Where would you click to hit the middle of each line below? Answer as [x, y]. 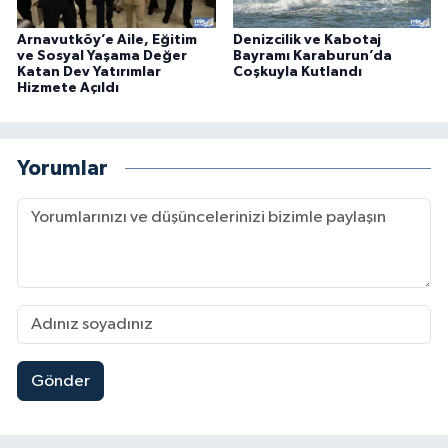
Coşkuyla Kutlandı [297, 72]
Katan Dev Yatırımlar [89, 72]
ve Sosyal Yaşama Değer [102, 56]
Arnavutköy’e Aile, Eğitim [107, 40]
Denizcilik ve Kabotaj [306, 40]
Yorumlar [62, 168]
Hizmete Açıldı [68, 88]
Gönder [60, 381]
